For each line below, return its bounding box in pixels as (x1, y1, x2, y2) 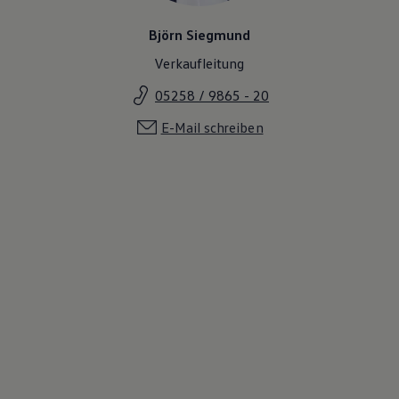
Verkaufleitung (154, 53, 245, 72)
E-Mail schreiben (160, 118, 264, 136)
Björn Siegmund (149, 25, 250, 44)
